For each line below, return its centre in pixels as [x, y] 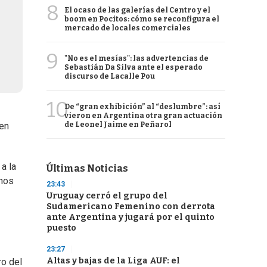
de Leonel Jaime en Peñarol [118, 125]
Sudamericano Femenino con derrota [131, 207]
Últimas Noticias [87, 168]
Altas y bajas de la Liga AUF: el [113, 261]
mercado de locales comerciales [128, 28]
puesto [61, 228]
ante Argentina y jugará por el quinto [131, 217]
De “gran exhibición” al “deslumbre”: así [142, 107]
